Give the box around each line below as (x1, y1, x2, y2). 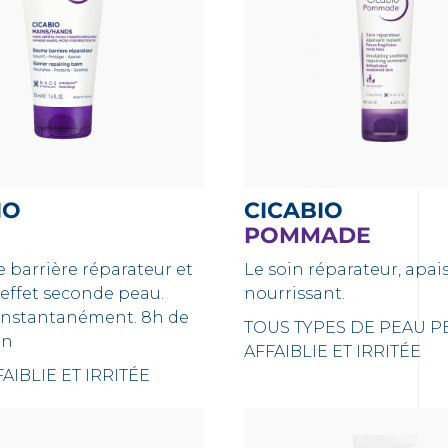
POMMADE (243, 222, 371, 249)
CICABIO (259, 197, 343, 224)
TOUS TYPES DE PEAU (243, 318, 426, 337)
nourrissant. (243, 284, 345, 303)
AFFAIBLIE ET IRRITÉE (243, 342, 421, 361)
